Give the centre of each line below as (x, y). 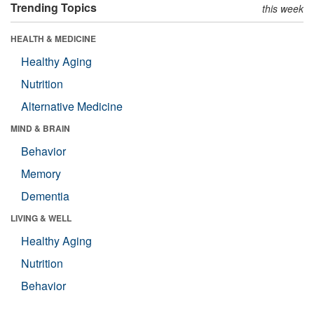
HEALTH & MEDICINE (53, 38)
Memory (41, 173)
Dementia (45, 196)
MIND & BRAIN (40, 128)
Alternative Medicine (72, 106)
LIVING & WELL (41, 218)
